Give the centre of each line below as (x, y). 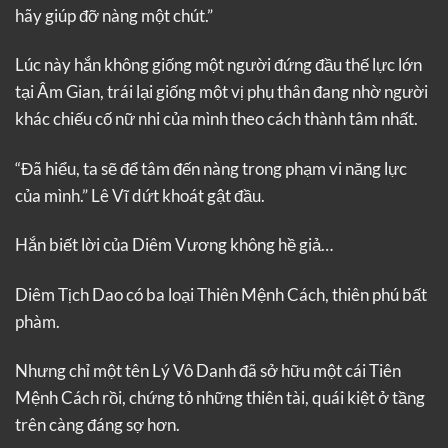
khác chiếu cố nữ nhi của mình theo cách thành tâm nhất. (216, 119)
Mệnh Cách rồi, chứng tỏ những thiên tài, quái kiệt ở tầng (220, 398)
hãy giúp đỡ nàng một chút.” (114, 16)
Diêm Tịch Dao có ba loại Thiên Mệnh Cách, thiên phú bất (221, 294)
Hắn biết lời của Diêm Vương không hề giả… (174, 245)
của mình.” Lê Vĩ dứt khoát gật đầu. (140, 195)
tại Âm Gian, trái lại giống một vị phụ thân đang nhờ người (221, 92)
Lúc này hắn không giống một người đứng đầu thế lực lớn (218, 65)
